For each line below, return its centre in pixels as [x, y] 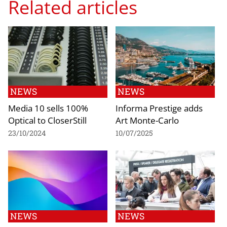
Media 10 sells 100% [48, 108]
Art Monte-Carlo [147, 120]
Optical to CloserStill [47, 120]
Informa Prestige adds [159, 108]
